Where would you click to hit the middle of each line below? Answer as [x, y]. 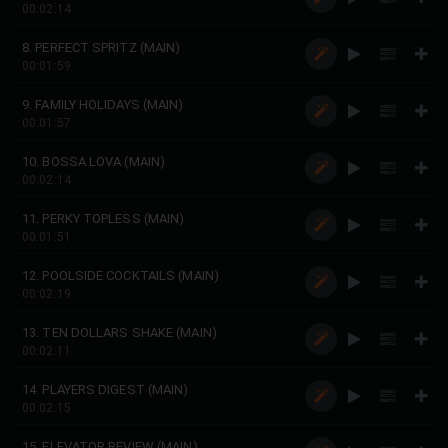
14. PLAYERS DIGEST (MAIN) [105, 389]
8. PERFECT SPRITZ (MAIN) [101, 47]
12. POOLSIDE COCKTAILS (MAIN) [120, 275]
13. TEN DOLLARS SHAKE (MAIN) [119, 332]
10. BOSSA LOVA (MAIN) [94, 161]
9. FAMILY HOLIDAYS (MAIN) [103, 104]
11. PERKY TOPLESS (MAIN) [103, 218]
